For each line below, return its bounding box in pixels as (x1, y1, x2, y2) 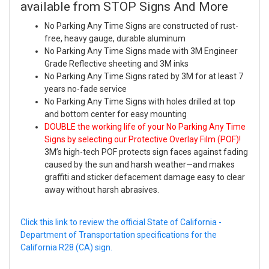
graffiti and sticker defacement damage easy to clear (44, 172, 245, 183)
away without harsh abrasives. (44, 185, 159, 195)
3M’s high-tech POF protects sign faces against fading (44, 147, 248, 157)
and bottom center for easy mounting (44, 109, 187, 119)
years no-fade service (44, 84, 127, 94)
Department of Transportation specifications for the (20, 230, 217, 240)
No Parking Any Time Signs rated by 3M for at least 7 (44, 71, 243, 82)
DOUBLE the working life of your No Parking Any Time (44, 122, 246, 132)
